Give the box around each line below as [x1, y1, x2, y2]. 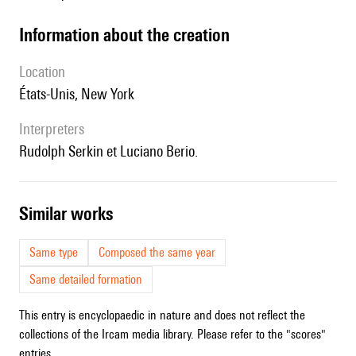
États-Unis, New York [26, 85, 134, 103]
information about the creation [24, 24, 230, 46]
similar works [29, 203, 113, 225]
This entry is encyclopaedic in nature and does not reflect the [19, 308, 305, 323]
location [25, 63, 65, 81]
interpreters [23, 120, 84, 138]
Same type [29, 245, 78, 261]
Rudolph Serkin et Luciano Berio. [27, 142, 198, 161]
